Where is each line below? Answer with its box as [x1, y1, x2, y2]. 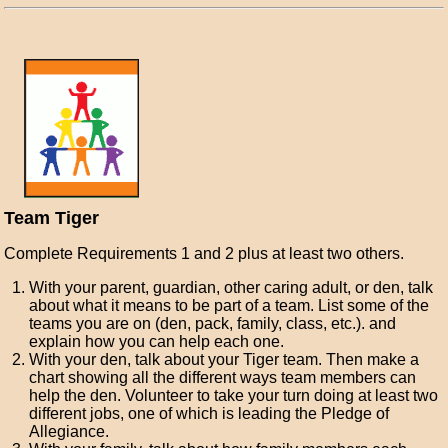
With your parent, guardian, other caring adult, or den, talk [29, 279, 434, 296]
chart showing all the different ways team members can [29, 369, 417, 386]
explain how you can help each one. [29, 333, 285, 350]
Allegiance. [29, 423, 110, 440]
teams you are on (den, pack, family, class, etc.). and [29, 315, 397, 332]
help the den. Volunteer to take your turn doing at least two [29, 387, 439, 404]
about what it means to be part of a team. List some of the [29, 297, 430, 314]
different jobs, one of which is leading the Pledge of [29, 405, 390, 422]
